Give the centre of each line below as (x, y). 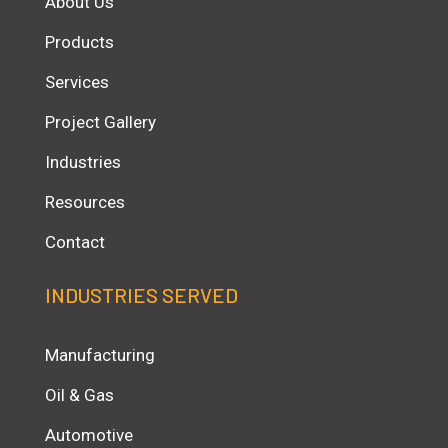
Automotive (89, 434)
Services (77, 81)
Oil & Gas (79, 394)
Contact (75, 241)
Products (79, 41)
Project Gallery (100, 121)
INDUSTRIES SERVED (141, 294)
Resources (85, 201)
